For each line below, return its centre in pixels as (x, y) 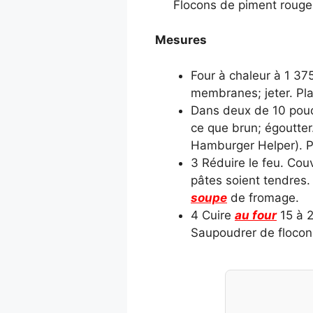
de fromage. (263, 197)
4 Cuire (213, 215)
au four (256, 215)
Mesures (181, 40)
